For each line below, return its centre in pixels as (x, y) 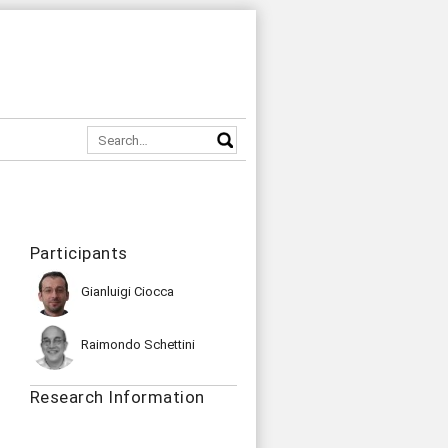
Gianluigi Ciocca (127, 292)
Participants (78, 253)
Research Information (117, 397)
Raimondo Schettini (137, 345)
